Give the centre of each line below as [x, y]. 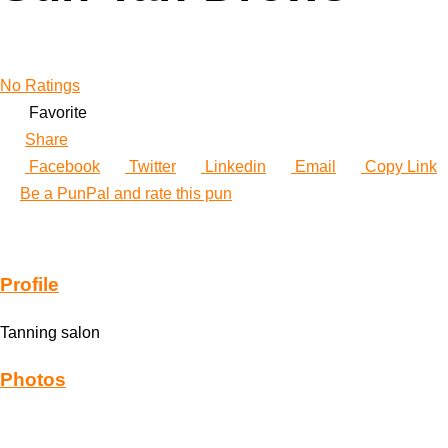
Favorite [58, 113]
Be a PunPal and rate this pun [126, 194]
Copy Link [399, 167]
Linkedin [233, 167]
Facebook [62, 167]
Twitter [150, 167]
